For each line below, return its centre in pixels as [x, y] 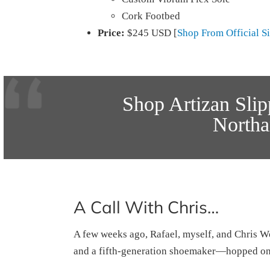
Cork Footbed [151, 16]
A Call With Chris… [146, 207]
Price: [111, 33]
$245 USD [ [151, 33]
